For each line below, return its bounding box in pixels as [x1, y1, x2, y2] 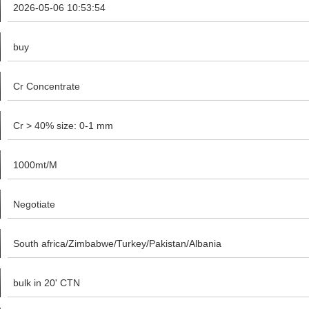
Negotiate [13, 199, 55, 210]
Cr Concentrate [13, 81, 80, 92]
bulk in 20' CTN [13, 277, 80, 288]
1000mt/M [13, 159, 57, 170]
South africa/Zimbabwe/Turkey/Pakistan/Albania [13, 238, 221, 249]
